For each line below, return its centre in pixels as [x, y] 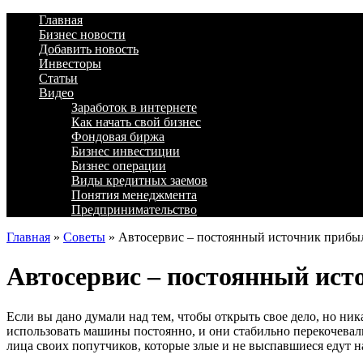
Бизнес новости [82, 34]
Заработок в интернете [134, 107]
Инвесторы [70, 64]
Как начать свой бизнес [136, 122]
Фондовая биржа [118, 137]
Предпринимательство [134, 209]
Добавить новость [89, 49]
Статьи [58, 78]
